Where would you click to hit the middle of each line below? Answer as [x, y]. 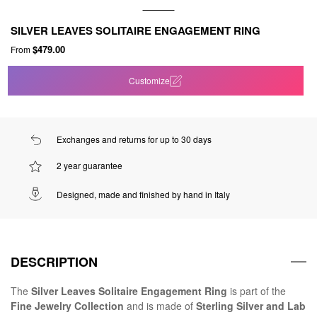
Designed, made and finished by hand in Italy [143, 195]
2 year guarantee [90, 166]
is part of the [257, 291]
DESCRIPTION [54, 262]
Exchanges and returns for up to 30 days [134, 139]
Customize [150, 80]
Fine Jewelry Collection [67, 306]
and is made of [160, 306]
